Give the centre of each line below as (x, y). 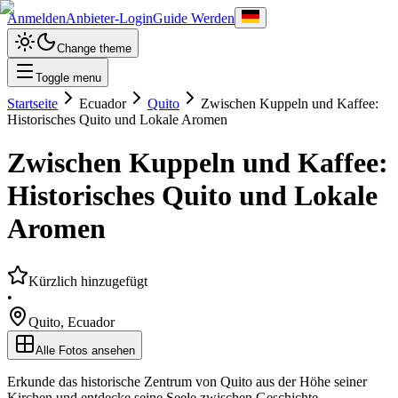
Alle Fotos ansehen (85, 350)
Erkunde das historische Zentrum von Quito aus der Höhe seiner (187, 381)
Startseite (32, 103)
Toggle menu (68, 78)
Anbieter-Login (109, 18)
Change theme (94, 48)
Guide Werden (194, 18)
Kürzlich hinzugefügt (88, 281)
